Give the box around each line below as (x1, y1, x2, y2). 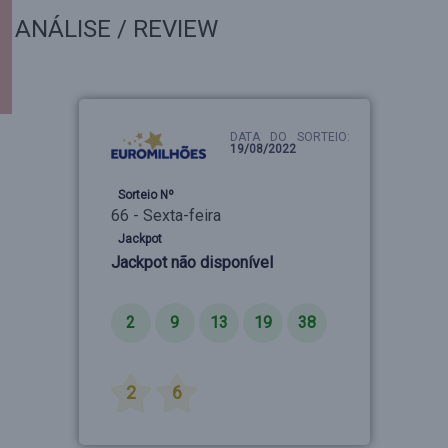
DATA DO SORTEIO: (230, 130, 350, 144)
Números (117, 278, 169, 292)
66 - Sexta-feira (110, 206, 221, 225)
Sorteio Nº (117, 188, 174, 202)
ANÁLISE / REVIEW (15, 15, 218, 43)
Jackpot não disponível (110, 253, 273, 272)
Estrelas (117, 348, 164, 362)
